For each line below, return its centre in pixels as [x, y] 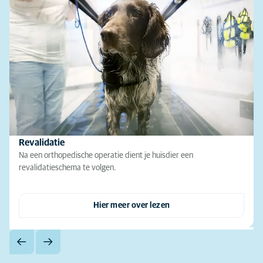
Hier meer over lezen [131, 205]
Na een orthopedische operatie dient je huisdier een [106, 155]
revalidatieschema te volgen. [68, 168]
